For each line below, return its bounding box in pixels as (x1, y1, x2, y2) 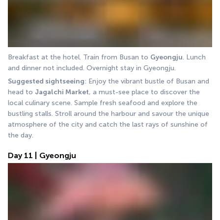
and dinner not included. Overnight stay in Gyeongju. (8, 64, 176, 73)
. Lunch (183, 53, 206, 62)
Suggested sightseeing (8, 77, 84, 86)
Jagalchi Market (35, 88, 89, 97)
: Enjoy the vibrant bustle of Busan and (84, 77, 209, 86)
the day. (8, 131, 33, 140)
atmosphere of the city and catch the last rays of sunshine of (8, 120, 208, 129)
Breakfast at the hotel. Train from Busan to (8, 53, 150, 62)
